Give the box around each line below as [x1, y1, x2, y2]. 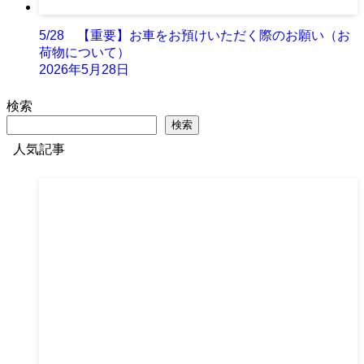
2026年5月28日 [39, 63, 129, 77]
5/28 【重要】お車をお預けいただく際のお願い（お [39, 28, 350, 43]
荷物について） [39, 45, 130, 60]
